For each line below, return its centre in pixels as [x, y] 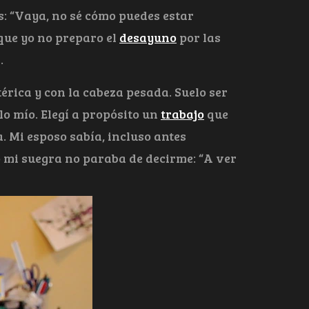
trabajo [182, 114]
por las [199, 38]
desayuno [148, 38]
